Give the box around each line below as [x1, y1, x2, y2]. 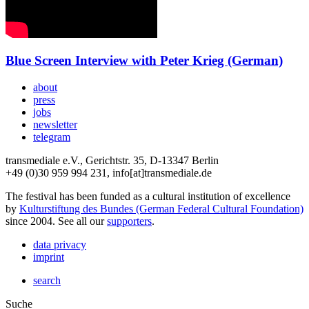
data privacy [33, 239, 86, 250]
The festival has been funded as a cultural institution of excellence [6, 190, 290, 202]
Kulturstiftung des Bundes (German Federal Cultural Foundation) [19, 203, 303, 215]
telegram [33, 131, 70, 143]
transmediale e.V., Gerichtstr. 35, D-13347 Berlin [6, 154, 219, 166]
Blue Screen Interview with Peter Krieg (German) [6, 53, 283, 68]
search [33, 275, 61, 286]
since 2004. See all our [6, 215, 107, 227]
